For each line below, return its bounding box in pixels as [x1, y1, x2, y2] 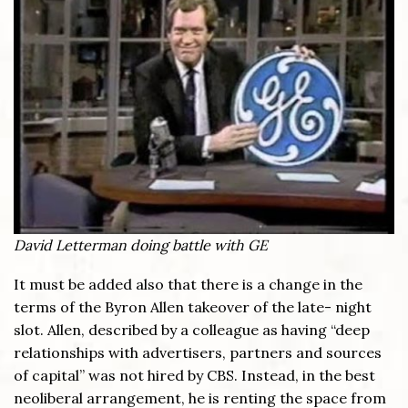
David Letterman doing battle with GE [14, 235, 268, 254]
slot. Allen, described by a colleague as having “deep [14, 321, 370, 340]
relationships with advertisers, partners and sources [14, 343, 382, 362]
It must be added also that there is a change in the [14, 275, 362, 294]
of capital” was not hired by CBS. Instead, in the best [14, 366, 375, 385]
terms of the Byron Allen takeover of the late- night [14, 298, 372, 317]
